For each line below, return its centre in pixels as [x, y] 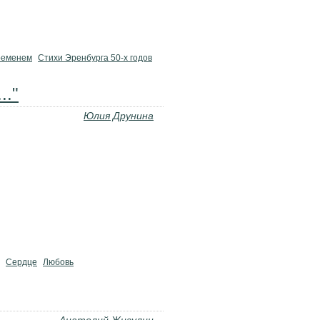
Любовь [58, 262]
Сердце [21, 262]
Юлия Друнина [119, 116]
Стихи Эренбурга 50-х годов [95, 58]
